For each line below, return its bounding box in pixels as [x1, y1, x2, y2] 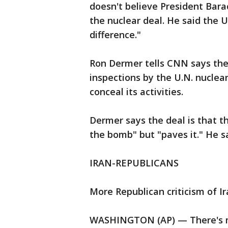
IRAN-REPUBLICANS [90, 157, 179, 169]
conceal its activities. [90, 85, 183, 98]
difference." [90, 28, 141, 41]
